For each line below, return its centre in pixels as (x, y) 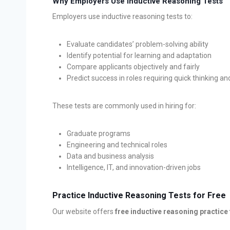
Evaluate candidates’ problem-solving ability (138, 44)
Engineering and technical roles (117, 145)
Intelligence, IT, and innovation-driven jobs (134, 167)
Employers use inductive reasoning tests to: (122, 16)
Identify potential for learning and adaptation (139, 55)
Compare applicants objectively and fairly (133, 66)
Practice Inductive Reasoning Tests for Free (139, 195)
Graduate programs (99, 133)
